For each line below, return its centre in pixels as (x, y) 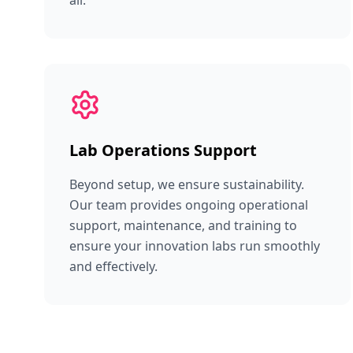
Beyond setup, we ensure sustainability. (187, 184)
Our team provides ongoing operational (189, 205)
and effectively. (113, 266)
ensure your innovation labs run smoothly (195, 246)
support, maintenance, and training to (183, 225)
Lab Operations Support (163, 150)
